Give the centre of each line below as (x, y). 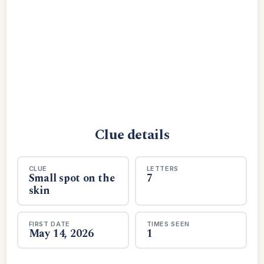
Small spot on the (72, 178)
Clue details (132, 135)
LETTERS (163, 168)
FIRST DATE (49, 224)
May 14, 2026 (61, 233)
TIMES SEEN (168, 224)
